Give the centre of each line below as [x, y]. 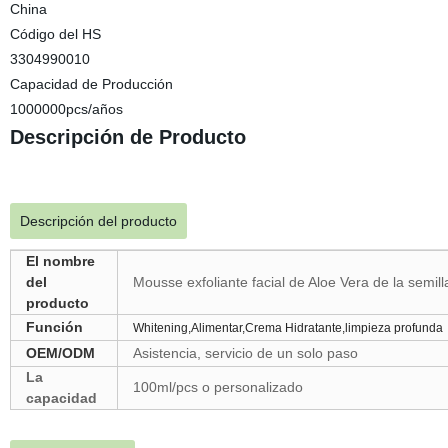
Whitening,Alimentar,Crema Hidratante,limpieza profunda [287, 328]
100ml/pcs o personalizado [217, 387]
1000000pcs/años [66, 109]
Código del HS [55, 34]
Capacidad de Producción [91, 84]
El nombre [60, 261]
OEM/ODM [60, 353]
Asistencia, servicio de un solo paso [245, 353]
